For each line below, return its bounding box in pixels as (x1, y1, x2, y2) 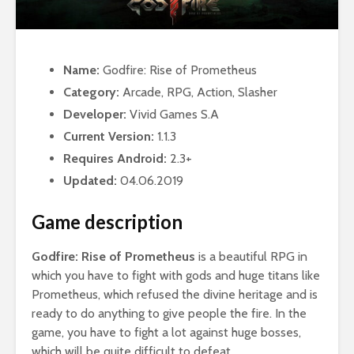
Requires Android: (63, 150, 167, 166)
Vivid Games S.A (126, 106, 219, 122)
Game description (32, 209, 183, 233)
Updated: (63, 172, 117, 188)
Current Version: (63, 128, 154, 144)
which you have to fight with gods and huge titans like (32, 267, 320, 283)
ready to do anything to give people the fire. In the (32, 305, 307, 321)
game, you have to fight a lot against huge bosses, (32, 324, 301, 340)
